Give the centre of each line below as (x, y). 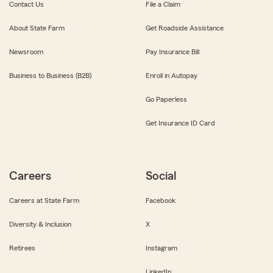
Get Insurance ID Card (180, 123)
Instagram (161, 248)
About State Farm (37, 28)
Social (161, 176)
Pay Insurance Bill (172, 51)
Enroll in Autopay (172, 75)
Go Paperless (166, 99)
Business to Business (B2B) (50, 75)
